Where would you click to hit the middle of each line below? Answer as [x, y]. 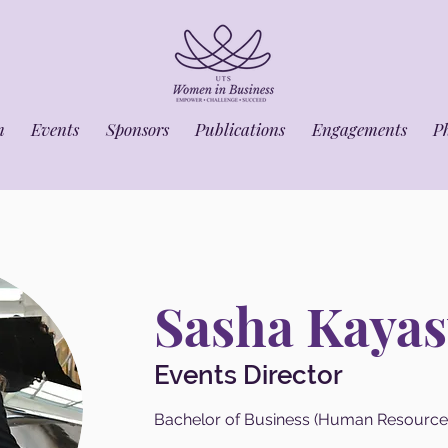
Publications [240, 129]
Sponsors [137, 129]
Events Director [248, 375]
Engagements [359, 129]
